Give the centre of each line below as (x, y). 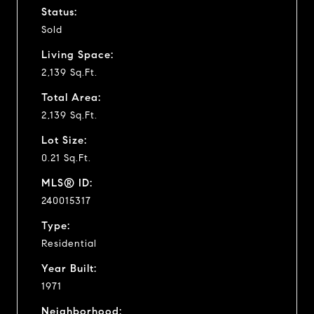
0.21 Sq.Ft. (66, 158)
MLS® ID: (67, 183)
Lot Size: (64, 140)
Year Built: (69, 268)
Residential (69, 243)
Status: (59, 12)
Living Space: (77, 54)
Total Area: (71, 97)
